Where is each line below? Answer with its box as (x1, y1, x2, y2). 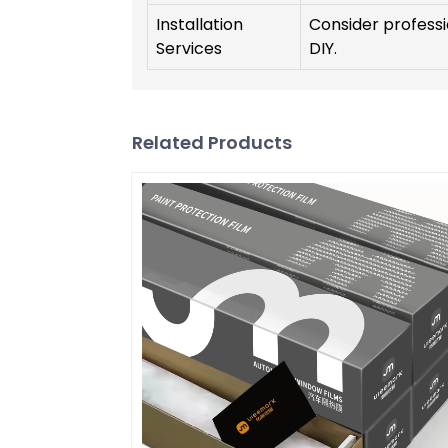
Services (156, 37, 222, 61)
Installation (156, 13, 243, 37)
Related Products (132, 130, 292, 156)
